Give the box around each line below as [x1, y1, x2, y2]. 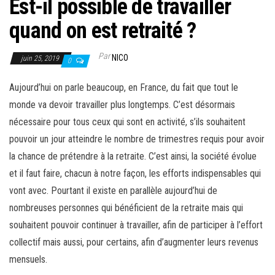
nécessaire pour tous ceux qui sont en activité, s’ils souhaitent [9, 116, 246, 128]
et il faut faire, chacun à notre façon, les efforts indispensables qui [9, 168, 261, 180]
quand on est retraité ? [9, 18, 196, 44]
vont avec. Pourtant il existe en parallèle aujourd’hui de [9, 185, 217, 197]
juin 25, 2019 [21, 54, 61, 63]
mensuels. [9, 254, 47, 266]
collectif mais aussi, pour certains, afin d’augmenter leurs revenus [9, 236, 258, 249]
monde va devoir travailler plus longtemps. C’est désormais [9, 99, 235, 111]
